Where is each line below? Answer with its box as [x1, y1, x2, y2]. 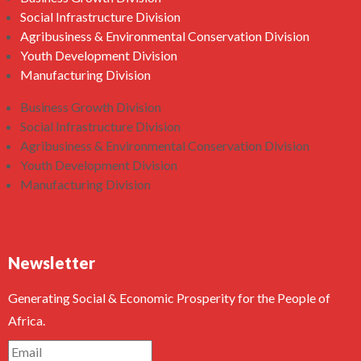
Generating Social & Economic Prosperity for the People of [8, 290, 330, 305]
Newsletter [8, 253, 95, 272]
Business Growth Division [20, 99, 161, 114]
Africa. [8, 313, 45, 328]
